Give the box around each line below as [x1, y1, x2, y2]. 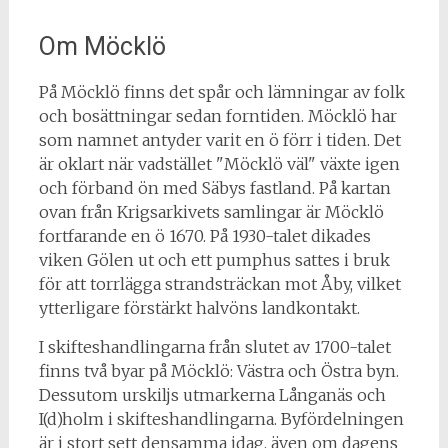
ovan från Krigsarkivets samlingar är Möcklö [38, 202, 384, 222]
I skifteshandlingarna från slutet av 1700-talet [38, 337, 391, 357]
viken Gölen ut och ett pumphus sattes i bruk [38, 250, 390, 270]
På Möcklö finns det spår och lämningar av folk [38, 82, 405, 102]
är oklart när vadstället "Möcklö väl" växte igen [38, 154, 400, 174]
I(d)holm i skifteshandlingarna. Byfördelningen [38, 409, 404, 429]
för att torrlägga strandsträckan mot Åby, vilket [38, 274, 401, 294]
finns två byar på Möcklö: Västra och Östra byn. [38, 361, 399, 381]
